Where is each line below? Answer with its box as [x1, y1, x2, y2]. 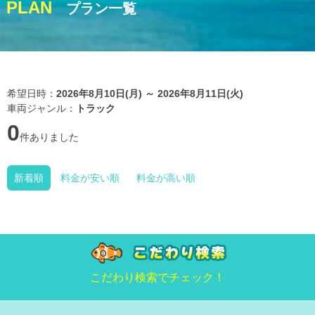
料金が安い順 [60, 172, 120, 184]
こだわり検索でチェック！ [89, 271, 225, 283]
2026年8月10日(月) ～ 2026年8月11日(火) [56, 88, 243, 99]
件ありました [20, 131, 79, 143]
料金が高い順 [136, 172, 195, 184]
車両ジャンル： [7, 103, 76, 114]
